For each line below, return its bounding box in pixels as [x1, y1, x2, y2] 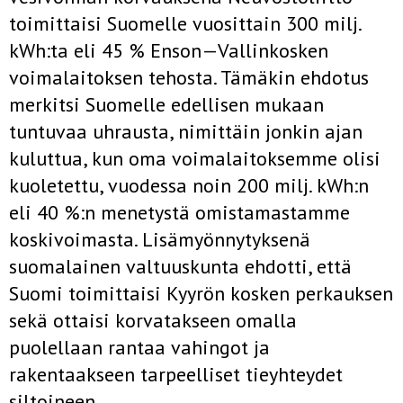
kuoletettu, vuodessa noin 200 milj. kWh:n [9, 173, 369, 198]
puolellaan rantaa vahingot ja [9, 335, 270, 360]
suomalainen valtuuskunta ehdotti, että [9, 254, 352, 279]
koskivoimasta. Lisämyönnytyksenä [9, 227, 310, 252]
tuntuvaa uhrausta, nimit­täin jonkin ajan [9, 119, 363, 144]
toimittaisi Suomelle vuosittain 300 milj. [9, 11, 361, 36]
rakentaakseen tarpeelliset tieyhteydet [9, 362, 343, 387]
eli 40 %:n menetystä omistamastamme [9, 200, 350, 225]
